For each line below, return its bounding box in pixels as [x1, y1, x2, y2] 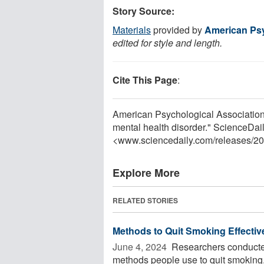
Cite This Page [113, 72, 177, 87]
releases [215, 133, 251, 147]
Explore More [113, 164, 180, 180]
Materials [113, 22, 151, 37]
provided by [151, 22, 204, 37]
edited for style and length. [113, 35, 222, 49]
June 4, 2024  [113, 239, 169, 253]
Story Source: [113, 4, 174, 18]
